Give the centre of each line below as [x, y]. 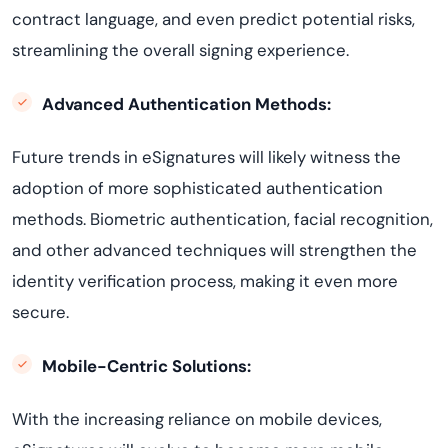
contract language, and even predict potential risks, [213, 19]
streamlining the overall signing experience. [180, 50]
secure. [40, 312]
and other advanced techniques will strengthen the [214, 250]
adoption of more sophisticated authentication [197, 188]
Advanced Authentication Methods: [186, 104]
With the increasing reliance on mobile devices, [197, 419]
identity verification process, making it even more [205, 281]
